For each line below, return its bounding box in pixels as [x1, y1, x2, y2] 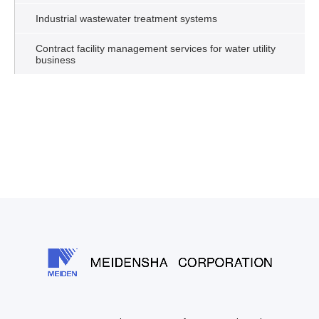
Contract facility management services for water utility [36, 43, 276, 55]
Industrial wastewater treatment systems [36, 14, 217, 25]
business [36, 55, 75, 66]
